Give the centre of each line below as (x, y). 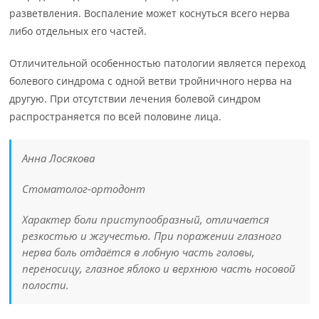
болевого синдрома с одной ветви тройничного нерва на (151, 80)
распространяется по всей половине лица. (116, 116)
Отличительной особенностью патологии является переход (158, 63)
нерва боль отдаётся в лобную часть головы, (139, 252)
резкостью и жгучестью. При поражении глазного (152, 235)
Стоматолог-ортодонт (84, 188)
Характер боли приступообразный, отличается (146, 219)
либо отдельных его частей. (78, 31)
